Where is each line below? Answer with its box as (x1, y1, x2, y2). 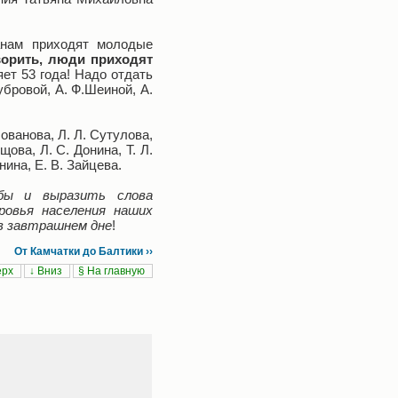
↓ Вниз (29, 265, 65, 277)
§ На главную (78, 265, 147, 277)
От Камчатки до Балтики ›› (14, 245, 153, 258)
